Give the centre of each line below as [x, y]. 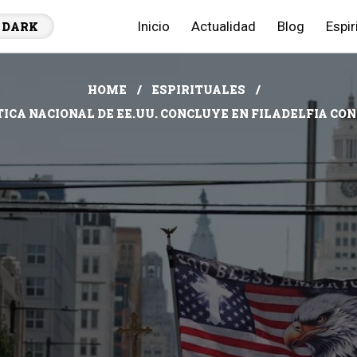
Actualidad [224, 26]
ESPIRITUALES [198, 90]
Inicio [153, 26]
